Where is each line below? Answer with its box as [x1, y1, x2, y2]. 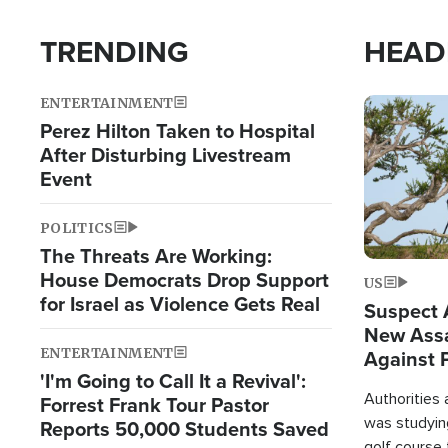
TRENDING [40, 29, 189, 73]
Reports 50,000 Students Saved [40, 413, 329, 443]
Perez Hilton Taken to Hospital [40, 115, 315, 145]
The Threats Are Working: [40, 240, 272, 270]
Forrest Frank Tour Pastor [40, 389, 269, 419]
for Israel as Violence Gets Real [40, 288, 320, 318]
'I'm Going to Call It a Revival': [40, 365, 306, 395]
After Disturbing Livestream [40, 139, 291, 169]
